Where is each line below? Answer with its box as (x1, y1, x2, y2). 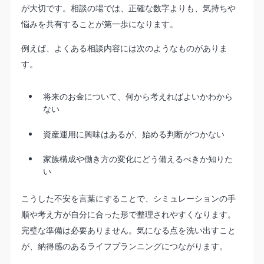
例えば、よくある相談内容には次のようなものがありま (21, 42, 227, 54)
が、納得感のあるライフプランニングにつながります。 (21, 240, 227, 252)
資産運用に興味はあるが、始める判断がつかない (42, 128, 225, 140)
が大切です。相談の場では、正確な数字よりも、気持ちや (21, 2, 236, 14)
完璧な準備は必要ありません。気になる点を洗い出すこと (21, 224, 236, 236)
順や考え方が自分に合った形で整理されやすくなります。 (21, 208, 236, 220)
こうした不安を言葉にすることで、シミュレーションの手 (21, 192, 236, 204)
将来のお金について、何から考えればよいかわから (42, 91, 233, 103)
